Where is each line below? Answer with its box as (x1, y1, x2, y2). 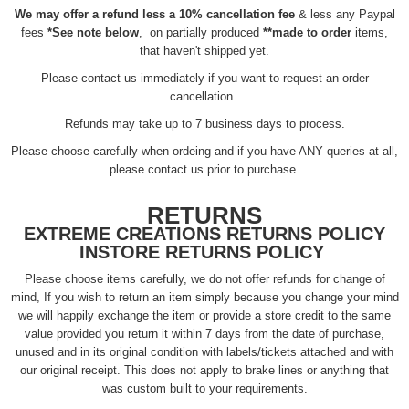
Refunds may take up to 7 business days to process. (64, 116, 345, 131)
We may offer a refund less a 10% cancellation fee (14, 6, 295, 21)
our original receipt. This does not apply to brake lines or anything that (20, 362, 389, 377)
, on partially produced (139, 25, 263, 39)
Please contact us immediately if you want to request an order (40, 70, 369, 85)
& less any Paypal (294, 6, 395, 21)
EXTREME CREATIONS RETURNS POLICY (24, 223, 385, 244)
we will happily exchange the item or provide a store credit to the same (18, 308, 391, 322)
